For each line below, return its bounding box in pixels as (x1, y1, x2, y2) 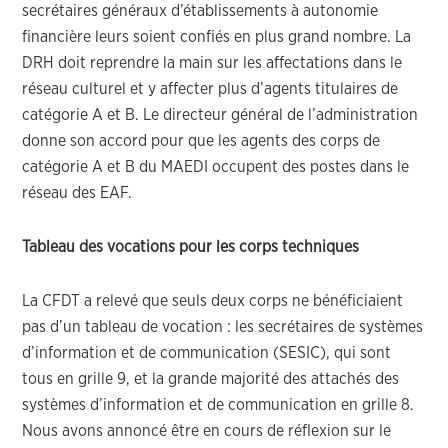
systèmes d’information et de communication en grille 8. (22, 397, 415, 413)
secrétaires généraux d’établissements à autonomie (22, 3, 379, 19)
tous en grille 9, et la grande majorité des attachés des (22, 371, 400, 387)
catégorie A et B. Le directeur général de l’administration (22, 107, 419, 123)
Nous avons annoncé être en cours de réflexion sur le (22, 423, 392, 439)
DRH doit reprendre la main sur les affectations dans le (22, 55, 403, 71)
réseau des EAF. (22, 185, 133, 201)
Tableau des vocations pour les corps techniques (22, 239, 360, 255)
